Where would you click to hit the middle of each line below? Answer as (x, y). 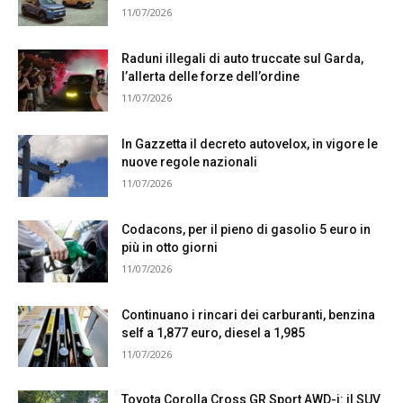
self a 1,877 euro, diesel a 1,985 (213, 332)
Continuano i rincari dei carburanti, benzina (248, 314)
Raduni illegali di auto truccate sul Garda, (242, 59)
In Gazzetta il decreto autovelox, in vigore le (250, 143)
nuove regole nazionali (189, 161)
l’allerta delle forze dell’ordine (210, 77)
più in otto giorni (170, 247)
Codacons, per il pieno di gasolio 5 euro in (246, 229)
